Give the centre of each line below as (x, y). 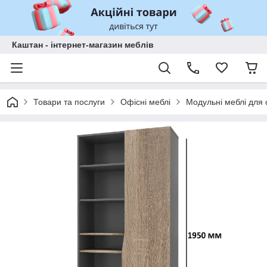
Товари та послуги (69, 102)
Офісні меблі (145, 102)
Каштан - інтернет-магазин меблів (83, 45)
